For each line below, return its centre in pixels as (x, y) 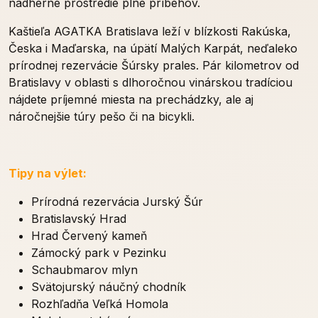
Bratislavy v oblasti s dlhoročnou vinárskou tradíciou (150, 83)
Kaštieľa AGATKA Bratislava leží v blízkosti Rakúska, (150, 32)
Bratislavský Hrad (79, 219)
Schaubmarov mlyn (84, 270)
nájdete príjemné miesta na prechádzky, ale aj (131, 100)
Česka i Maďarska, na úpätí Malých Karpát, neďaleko (153, 49)
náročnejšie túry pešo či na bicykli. (102, 117)
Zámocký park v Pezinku (99, 253)
